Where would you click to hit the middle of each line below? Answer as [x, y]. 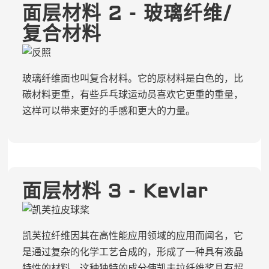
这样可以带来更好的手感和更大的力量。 [108, 111]
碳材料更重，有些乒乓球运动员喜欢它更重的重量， [132, 95]
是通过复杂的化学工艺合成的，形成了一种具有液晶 [132, 252]
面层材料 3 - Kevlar [115, 192]
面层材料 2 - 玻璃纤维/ [127, 14]
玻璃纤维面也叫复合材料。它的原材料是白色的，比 [132, 78]
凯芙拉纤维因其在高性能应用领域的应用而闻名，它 [132, 236]
